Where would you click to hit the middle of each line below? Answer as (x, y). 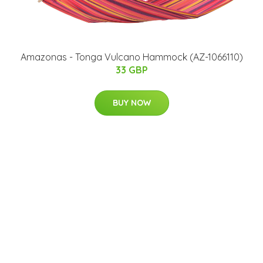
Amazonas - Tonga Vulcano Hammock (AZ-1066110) (131, 57)
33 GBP (131, 70)
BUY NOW (131, 103)
